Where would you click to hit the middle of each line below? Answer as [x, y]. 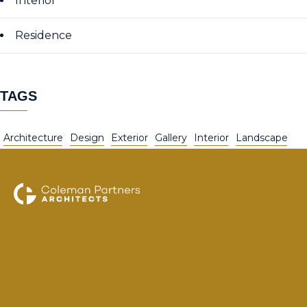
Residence [44, 35]
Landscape [262, 138]
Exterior [130, 138]
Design [87, 138]
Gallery [171, 138]
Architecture [33, 138]
